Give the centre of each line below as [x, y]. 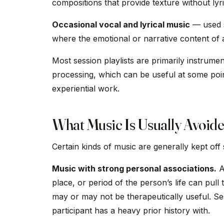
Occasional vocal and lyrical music [121, 24]
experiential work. [86, 88]
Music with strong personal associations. [134, 168]
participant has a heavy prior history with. [131, 210]
